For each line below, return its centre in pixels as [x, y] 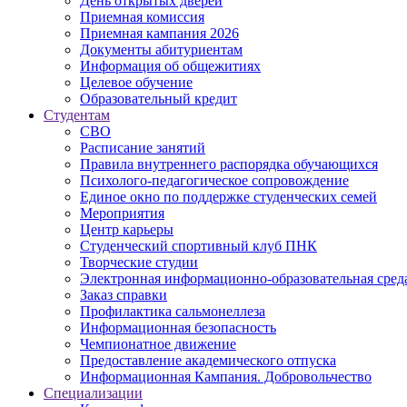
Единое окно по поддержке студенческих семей [228, 196]
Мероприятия [122, 213]
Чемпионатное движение [158, 343]
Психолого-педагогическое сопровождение [214, 180]
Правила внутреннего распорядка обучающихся [229, 164]
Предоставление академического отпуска [208, 360]
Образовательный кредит [159, 98]
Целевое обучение [136, 82]
